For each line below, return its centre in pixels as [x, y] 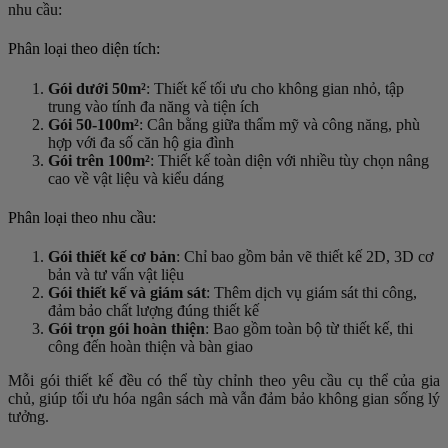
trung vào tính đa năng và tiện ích [153, 106]
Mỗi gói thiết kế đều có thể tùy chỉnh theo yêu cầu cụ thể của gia [224, 381]
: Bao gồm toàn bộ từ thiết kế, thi [309, 329]
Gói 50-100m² [93, 124]
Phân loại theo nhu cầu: [82, 217]
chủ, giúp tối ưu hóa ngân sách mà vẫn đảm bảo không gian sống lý [224, 399]
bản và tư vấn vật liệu [116, 275]
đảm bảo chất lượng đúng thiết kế [153, 311]
